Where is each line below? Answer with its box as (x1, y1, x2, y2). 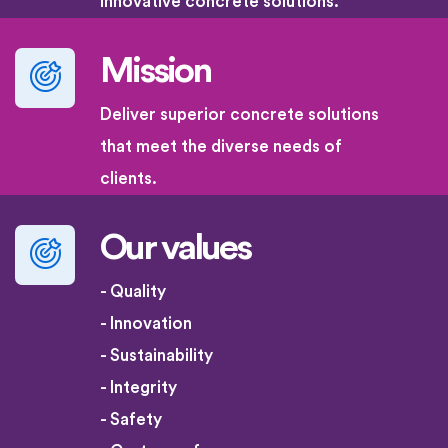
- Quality (100, 283, 166, 301)
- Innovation (100, 315, 192, 333)
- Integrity (100, 379, 177, 397)
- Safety (100, 411, 162, 429)
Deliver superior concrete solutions (100, 106, 379, 124)
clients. (100, 170, 157, 188)
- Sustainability (100, 347, 213, 365)
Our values (100, 230, 250, 267)
